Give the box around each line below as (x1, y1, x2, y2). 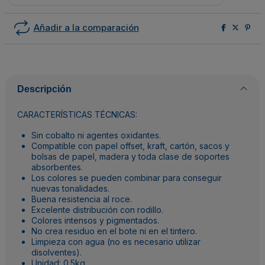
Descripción (17, 83, 72, 94)
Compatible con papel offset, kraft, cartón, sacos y (31, 140, 230, 151)
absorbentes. (31, 161, 83, 172)
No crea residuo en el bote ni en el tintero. (31, 225, 197, 236)
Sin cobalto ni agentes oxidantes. (31, 130, 161, 140)
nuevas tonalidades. (31, 183, 109, 193)
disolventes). (31, 247, 82, 257)
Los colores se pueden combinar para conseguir (31, 172, 222, 183)
